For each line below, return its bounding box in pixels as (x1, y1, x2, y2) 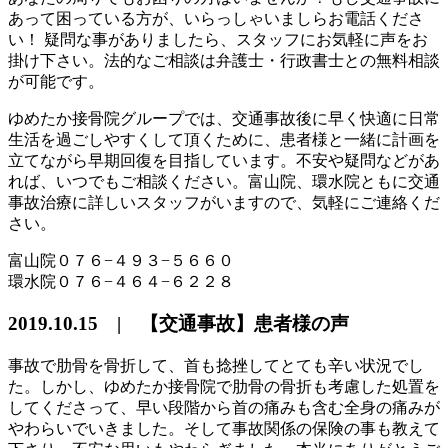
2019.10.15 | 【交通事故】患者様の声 (8, 313, 349, 335)
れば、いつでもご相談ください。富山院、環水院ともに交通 (8, 172, 440, 190)
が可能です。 (8, 72, 136, 90)
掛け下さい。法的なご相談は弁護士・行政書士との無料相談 (8, 51, 440, 69)
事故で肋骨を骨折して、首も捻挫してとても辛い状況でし (8, 356, 424, 374)
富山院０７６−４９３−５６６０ (8, 251, 234, 269)
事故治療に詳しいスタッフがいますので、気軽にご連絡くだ (8, 193, 440, 211)
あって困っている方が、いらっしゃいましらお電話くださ (8, 9, 424, 27)
